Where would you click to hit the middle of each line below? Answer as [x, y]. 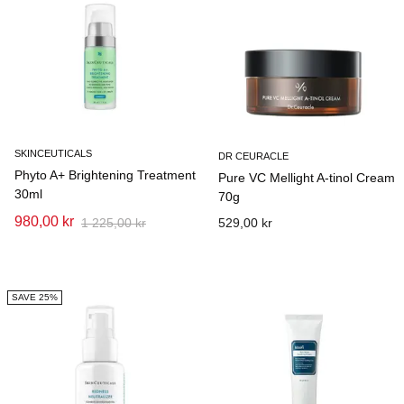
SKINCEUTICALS [53, 153]
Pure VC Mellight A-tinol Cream [306, 178]
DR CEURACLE [253, 156]
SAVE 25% [35, 297]
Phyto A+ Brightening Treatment [105, 175]
